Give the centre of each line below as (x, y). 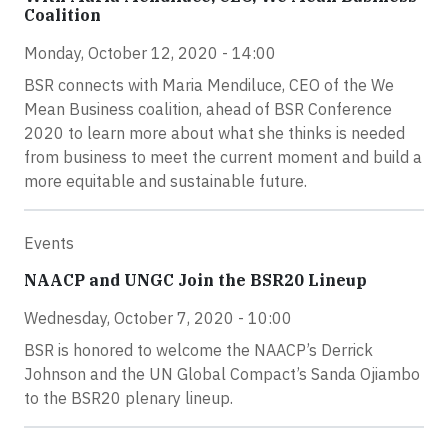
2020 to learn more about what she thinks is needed (214, 133)
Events (49, 243)
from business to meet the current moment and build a (223, 157)
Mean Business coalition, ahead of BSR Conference (208, 109)
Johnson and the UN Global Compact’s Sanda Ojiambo (222, 374)
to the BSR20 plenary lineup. (128, 398)
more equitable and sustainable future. (165, 181)
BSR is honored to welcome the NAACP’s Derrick (198, 350)
